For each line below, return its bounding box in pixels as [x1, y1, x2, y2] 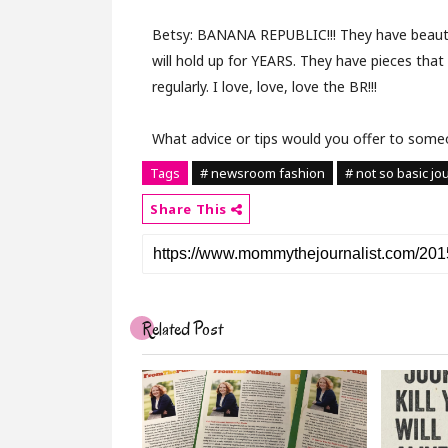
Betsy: [152, 25, 197, 44]
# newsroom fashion [200, 164, 325, 182]
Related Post [142, 318, 223, 341]
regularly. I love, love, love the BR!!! [152, 77, 377, 96]
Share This [150, 200, 231, 218]
